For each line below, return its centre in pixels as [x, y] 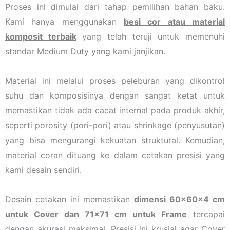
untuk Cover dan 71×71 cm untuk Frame [96, 214]
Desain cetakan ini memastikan [70, 199]
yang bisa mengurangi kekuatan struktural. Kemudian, [115, 140]
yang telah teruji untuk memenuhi [151, 36]
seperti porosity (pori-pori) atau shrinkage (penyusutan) [115, 125]
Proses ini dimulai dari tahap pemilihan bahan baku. [115, 6]
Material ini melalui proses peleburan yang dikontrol [115, 80]
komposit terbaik [41, 36]
